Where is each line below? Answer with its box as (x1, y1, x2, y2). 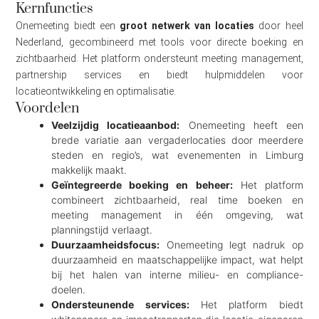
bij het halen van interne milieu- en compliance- (51, 268, 303, 281)
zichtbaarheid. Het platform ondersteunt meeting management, (16, 52, 303, 64)
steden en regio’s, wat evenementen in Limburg (51, 148, 303, 161)
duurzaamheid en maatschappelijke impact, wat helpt (51, 253, 303, 266)
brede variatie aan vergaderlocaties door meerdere (51, 133, 303, 146)
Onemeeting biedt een (16, 19, 120, 31)
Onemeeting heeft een (179, 118, 303, 131)
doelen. (51, 283, 86, 296)
